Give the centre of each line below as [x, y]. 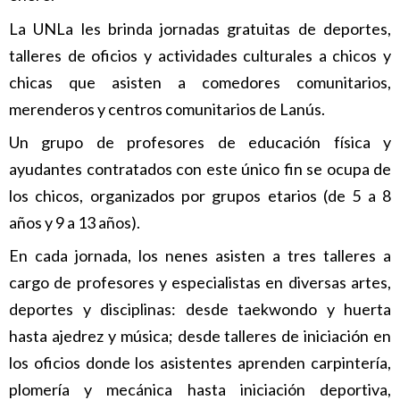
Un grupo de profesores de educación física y [200, 142]
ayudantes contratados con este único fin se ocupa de [200, 168]
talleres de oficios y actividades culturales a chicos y [200, 55]
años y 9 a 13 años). [75, 222]
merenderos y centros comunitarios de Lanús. [167, 108]
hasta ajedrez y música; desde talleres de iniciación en [200, 336]
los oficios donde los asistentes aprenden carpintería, [200, 363]
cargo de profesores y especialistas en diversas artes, [200, 283]
